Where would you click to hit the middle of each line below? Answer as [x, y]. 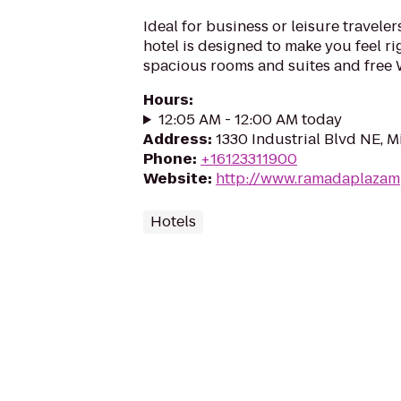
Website [175, 179]
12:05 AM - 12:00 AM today [250, 119]
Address [175, 139]
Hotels [173, 222]
